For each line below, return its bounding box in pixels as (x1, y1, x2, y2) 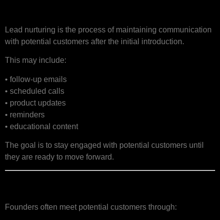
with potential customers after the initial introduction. (5, 37, 184, 46)
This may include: (5, 56, 66, 65)
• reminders (5, 110, 45, 119)
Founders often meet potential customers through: (5, 203, 177, 212)
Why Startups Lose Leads (5, 175, 186, 193)
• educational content (5, 122, 78, 131)
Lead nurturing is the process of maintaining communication (5, 25, 212, 34)
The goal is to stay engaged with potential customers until (5, 140, 204, 149)
